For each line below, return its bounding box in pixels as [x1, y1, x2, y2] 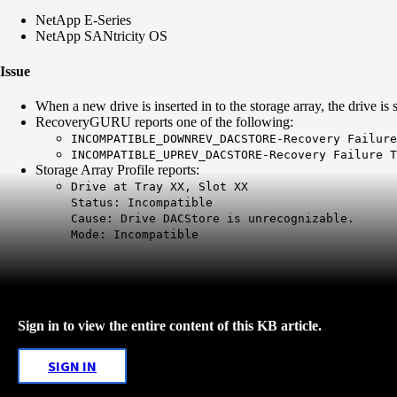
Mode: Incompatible [71, 227, 198, 241]
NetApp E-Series [35, 12, 131, 28]
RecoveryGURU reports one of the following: [35, 113, 297, 129]
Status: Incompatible [71, 195, 213, 209]
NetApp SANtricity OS [35, 28, 167, 44]
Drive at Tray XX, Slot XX [71, 179, 248, 193]
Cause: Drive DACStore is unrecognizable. [71, 211, 354, 225]
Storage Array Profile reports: [35, 161, 199, 177]
